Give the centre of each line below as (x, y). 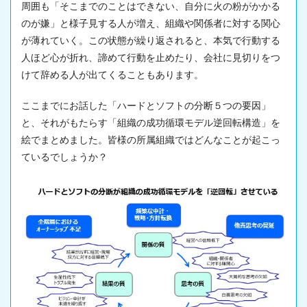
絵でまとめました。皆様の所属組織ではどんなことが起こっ (151, 140)
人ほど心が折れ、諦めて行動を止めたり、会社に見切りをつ (151, 58)
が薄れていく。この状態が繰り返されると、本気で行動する (151, 40)
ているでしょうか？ (64, 157)
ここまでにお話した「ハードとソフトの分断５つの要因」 (146, 106)
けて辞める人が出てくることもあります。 (112, 75)
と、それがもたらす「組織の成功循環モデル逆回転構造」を (151, 123)
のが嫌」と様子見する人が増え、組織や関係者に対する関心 (151, 23)
